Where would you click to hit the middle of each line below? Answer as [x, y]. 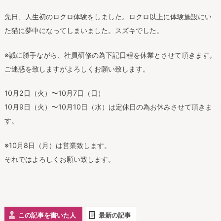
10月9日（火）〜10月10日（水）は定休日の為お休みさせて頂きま [108, 107]
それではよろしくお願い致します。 [59, 159]
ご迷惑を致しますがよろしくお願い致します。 [77, 69]
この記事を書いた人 [47, 215]
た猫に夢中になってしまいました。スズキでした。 [84, 31]
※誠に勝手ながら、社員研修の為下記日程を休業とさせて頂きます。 [110, 55]
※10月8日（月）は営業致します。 [57, 145]
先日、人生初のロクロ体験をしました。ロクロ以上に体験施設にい [108, 17]
